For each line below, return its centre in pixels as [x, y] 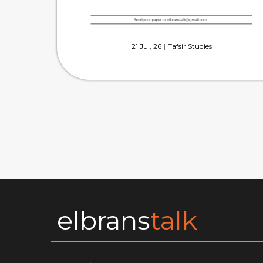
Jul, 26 [150, 46]
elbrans [104, 220]
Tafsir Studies [190, 46]
